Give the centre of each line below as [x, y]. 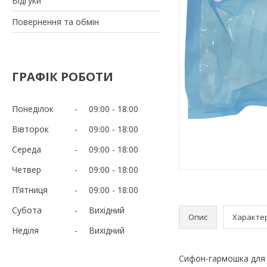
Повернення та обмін [55, 21]
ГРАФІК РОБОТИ [63, 76]
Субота [27, 210]
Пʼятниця [30, 190]
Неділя [25, 230]
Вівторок [30, 129]
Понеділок [33, 108]
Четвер [27, 169]
